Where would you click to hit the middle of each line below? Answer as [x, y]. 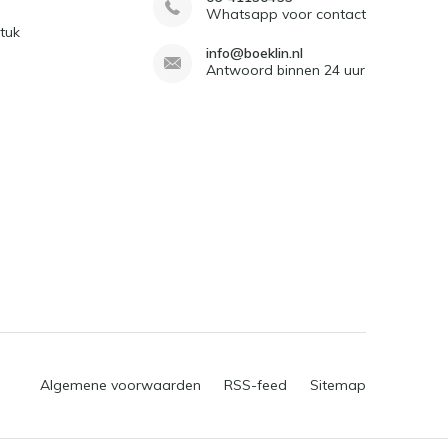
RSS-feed [255, 385]
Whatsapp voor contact [285, 14]
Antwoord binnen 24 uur [285, 70]
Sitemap [338, 385]
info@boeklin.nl [254, 53]
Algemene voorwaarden [120, 385]
